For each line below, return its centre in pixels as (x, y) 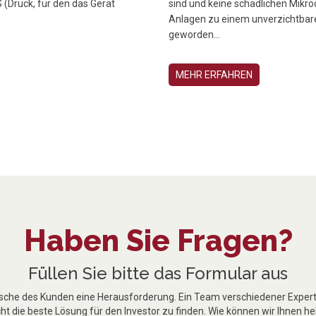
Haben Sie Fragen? (158, 241)
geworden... (194, 34)
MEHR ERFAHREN (214, 74)
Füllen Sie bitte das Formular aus (158, 273)
